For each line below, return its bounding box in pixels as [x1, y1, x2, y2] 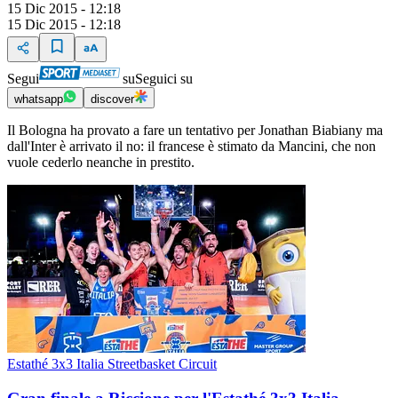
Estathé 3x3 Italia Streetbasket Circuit [7, 356, 217, 372]
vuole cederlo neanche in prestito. [7, 155, 195, 171]
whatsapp [14, 92, 63, 107]
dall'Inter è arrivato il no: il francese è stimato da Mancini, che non [7, 139, 376, 155]
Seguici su [135, 71, 193, 87]
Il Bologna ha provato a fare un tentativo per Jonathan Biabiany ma [7, 123, 383, 139]
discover [91, 92, 134, 107]
